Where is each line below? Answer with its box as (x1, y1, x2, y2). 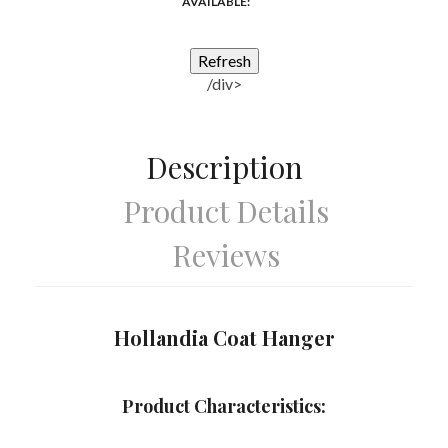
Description (145, 147, 303, 188)
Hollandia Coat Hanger (113, 324, 335, 352)
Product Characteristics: (122, 394, 326, 419)
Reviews (171, 235, 280, 276)
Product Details (122, 191, 329, 232)
